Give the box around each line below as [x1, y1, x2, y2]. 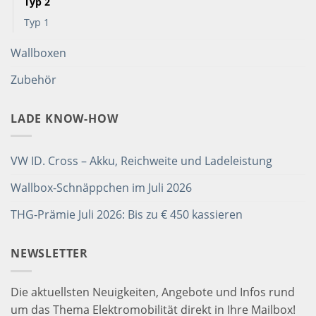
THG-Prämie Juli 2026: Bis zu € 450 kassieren [11, 207, 243, 223]
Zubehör [11, 71, 56, 87]
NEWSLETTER [11, 245, 88, 262]
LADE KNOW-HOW [11, 110, 119, 126]
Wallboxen [11, 44, 66, 61]
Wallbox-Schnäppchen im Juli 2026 [11, 180, 192, 196]
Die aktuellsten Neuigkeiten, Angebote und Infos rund [11, 284, 295, 300]
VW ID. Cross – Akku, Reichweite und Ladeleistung [11, 153, 272, 169]
